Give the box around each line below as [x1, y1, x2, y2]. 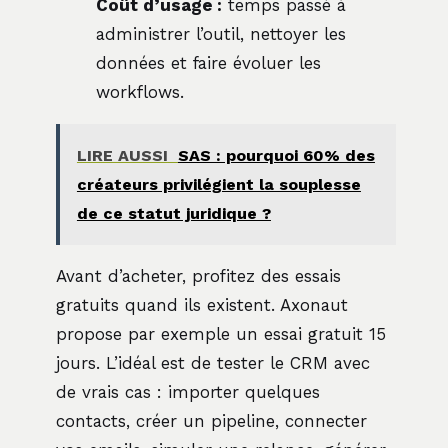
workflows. [96, 81, 184, 102]
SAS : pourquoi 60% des [177, 145, 375, 165]
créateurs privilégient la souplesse [76, 174, 361, 194]
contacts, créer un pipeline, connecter [56, 410, 367, 431]
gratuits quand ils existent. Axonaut [56, 294, 348, 315]
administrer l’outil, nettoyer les [96, 23, 346, 44]
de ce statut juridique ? [76, 203, 271, 223]
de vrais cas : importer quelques [56, 381, 320, 402]
